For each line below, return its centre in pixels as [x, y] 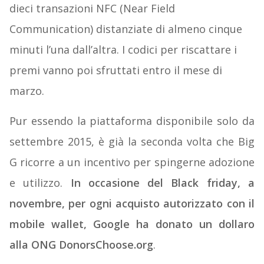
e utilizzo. [36, 183]
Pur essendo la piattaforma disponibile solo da [132, 121]
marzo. [27, 91]
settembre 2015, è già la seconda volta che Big [132, 142]
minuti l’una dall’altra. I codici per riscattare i [123, 50]
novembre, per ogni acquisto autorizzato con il [132, 204]
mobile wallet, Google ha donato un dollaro [132, 224]
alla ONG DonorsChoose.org [81, 245]
